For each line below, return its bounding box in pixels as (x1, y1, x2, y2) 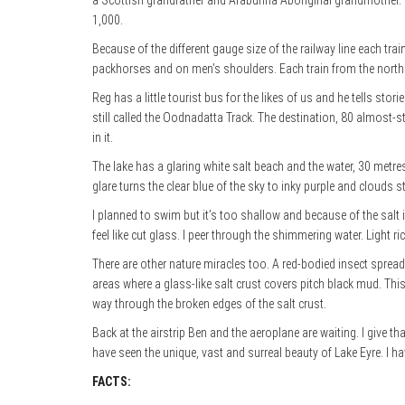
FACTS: (92, 374, 131, 390)
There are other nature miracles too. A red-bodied (92, 257, 335, 272)
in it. (92, 130, 113, 146)
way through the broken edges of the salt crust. (92, 297, 326, 312)
